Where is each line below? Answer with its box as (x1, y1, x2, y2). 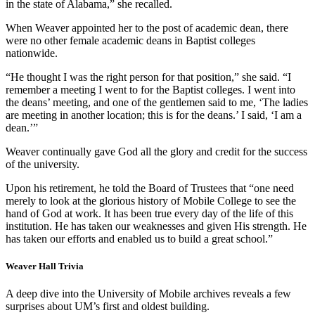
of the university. (6, 157, 79, 170)
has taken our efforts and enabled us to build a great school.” (6, 232, 273, 245)
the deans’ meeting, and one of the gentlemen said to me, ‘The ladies (6, 96, 308, 108)
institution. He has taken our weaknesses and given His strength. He (6, 219, 307, 232)
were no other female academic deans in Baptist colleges (6, 34, 255, 46)
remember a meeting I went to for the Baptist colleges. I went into (6, 83, 295, 96)
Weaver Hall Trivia (6, 260, 84, 271)
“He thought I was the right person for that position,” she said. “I (6, 70, 291, 83)
